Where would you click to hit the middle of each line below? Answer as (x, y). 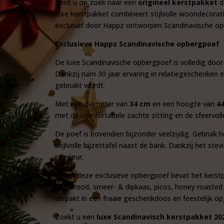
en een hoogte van (183, 104)
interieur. (69, 157)
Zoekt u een (76, 217)
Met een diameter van (92, 104)
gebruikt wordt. (80, 85)
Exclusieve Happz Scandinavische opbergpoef (137, 44)
